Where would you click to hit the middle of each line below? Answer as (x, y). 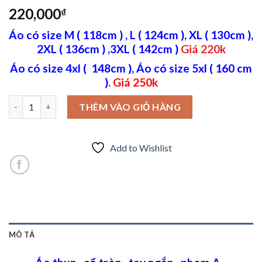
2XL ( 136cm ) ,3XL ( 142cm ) (108, 49)
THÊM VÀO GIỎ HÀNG (130, 106)
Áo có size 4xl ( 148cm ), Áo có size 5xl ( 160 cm (131, 68)
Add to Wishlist (141, 147)
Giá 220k (203, 49)
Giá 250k (135, 82)
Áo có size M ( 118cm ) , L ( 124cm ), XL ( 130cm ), (131, 35)
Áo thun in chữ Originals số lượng (75, 101)
